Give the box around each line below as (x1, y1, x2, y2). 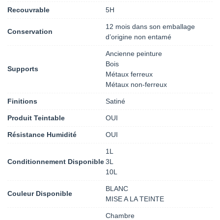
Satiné (106, 97, 125, 105)
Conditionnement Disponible (7, 157, 104, 165)
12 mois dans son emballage (106, 22, 195, 30)
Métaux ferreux (106, 70, 153, 78)
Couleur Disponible (7, 190, 72, 198)
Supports (7, 65, 38, 73)
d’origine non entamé (106, 32, 171, 41)
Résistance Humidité (7, 130, 77, 138)
